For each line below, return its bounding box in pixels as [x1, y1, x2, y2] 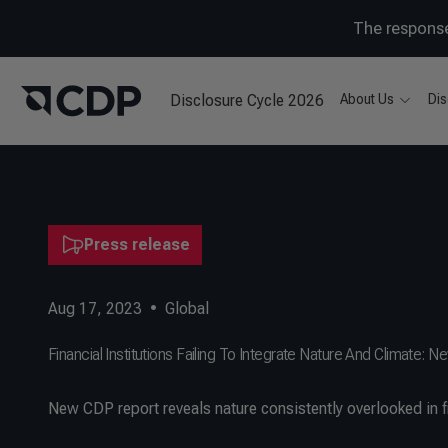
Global [165, 299, 209, 318]
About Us [340, 91, 395, 107]
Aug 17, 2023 [48, 299, 142, 318]
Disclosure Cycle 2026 [170, 91, 325, 110]
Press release [84, 235, 190, 254]
